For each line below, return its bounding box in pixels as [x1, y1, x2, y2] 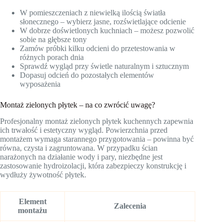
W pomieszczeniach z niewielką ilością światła [20, 8, 166, 17]
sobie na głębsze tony [20, 35, 87, 44]
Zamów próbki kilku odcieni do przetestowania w [20, 44, 175, 53]
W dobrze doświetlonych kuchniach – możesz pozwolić [20, 26, 194, 35]
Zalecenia [113, 201, 146, 210]
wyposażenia [20, 80, 60, 89]
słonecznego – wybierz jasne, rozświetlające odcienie [20, 17, 186, 26]
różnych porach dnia [20, 53, 84, 62]
